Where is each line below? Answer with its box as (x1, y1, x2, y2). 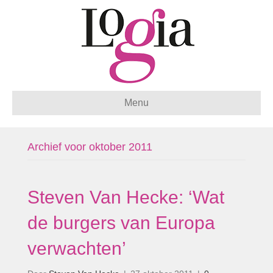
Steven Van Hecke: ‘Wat (27, 187, 224, 207)
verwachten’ (27, 238, 126, 258)
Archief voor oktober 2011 (27, 141, 152, 153)
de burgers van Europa (27, 213, 215, 233)
